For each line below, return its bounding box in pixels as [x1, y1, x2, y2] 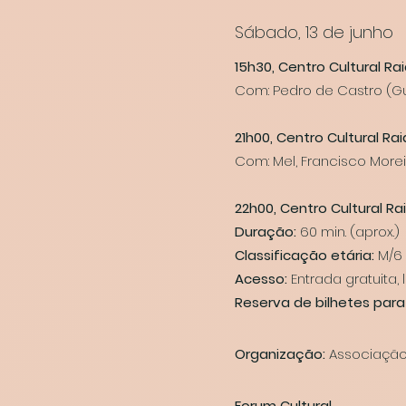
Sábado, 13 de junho [235, 21, 393, 43]
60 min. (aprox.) [300, 222, 400, 241]
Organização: [235, 344, 325, 363]
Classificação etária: [235, 246, 378, 265]
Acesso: [235, 269, 291, 288]
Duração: [235, 222, 300, 241]
